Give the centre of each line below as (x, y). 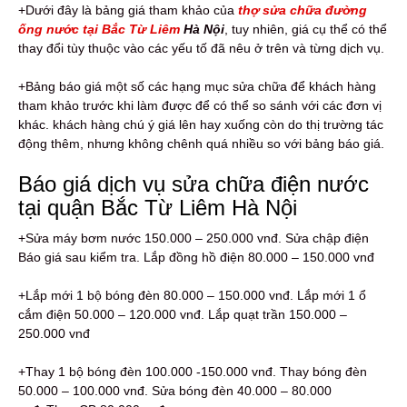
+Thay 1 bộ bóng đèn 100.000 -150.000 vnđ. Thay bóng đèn (193, 371)
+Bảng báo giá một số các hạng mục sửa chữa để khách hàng (197, 86)
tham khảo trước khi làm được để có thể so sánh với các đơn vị (200, 105)
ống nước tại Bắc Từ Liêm (99, 29)
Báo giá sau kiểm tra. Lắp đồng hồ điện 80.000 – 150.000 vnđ (196, 257)
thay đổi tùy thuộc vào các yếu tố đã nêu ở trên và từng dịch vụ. (201, 48)
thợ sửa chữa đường (303, 10)
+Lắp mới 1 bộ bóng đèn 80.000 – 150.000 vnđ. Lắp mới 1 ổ (192, 295)
